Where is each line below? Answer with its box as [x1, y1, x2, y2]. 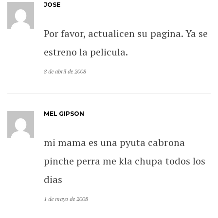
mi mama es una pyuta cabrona [44, 135, 185, 149]
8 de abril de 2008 [44, 67, 87, 75]
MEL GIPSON [44, 109, 85, 117]
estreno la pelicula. [44, 45, 128, 58]
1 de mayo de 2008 [44, 195, 89, 202]
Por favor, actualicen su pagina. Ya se [44, 26, 208, 40]
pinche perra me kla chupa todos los [44, 154, 205, 167]
